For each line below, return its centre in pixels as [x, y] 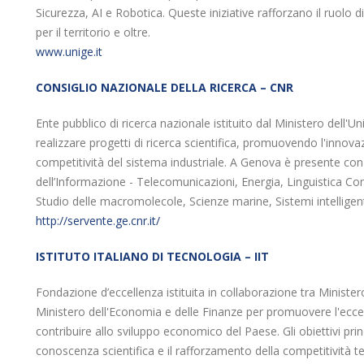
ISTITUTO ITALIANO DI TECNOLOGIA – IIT [152, 256]
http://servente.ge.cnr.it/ [98, 221]
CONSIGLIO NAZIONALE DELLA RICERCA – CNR [165, 87]
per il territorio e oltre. [93, 32]
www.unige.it [69, 52]
